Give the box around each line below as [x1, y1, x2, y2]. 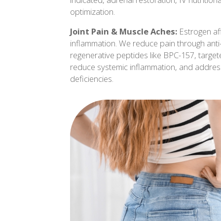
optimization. [70, 5, 115, 17]
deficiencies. [70, 73, 113, 85]
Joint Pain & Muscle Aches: [70, 26, 177, 37]
